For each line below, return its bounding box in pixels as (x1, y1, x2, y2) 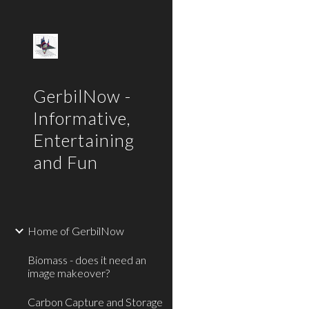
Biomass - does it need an (28, 253, 146, 266)
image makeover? (28, 266, 110, 279)
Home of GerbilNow (28, 224, 124, 237)
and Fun (33, 152, 98, 172)
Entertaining (33, 130, 134, 150)
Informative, (33, 108, 131, 128)
